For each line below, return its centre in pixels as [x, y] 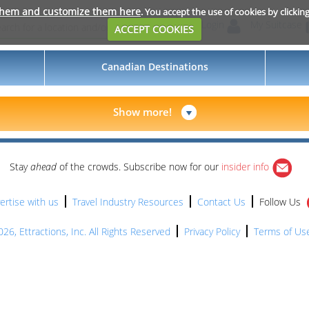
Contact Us [221, 202]
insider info [245, 167]
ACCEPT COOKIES [154, 29]
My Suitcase [276, 25]
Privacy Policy [212, 231]
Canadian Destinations [155, 67]
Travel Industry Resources [128, 202]
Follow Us [281, 202]
